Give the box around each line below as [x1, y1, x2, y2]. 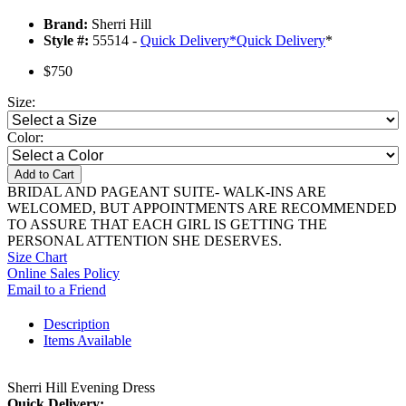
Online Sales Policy [7, 266, 120, 282]
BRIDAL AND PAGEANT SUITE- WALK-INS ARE [7, 184, 326, 200]
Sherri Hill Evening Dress [7, 380, 155, 396]
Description [43, 316, 110, 333]
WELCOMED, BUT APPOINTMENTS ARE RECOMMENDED [7, 200, 397, 217]
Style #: [43, 33, 89, 49]
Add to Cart [14, 168, 74, 182]
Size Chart [7, 249, 67, 266]
